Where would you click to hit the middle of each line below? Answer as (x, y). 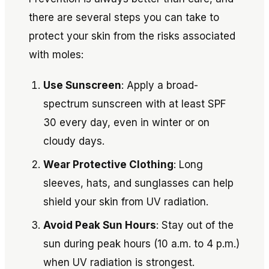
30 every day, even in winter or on (126, 122)
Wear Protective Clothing (108, 165)
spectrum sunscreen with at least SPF (134, 104)
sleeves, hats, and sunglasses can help (138, 183)
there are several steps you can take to (124, 17)
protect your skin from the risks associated (132, 36)
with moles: (56, 55)
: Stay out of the (195, 225)
